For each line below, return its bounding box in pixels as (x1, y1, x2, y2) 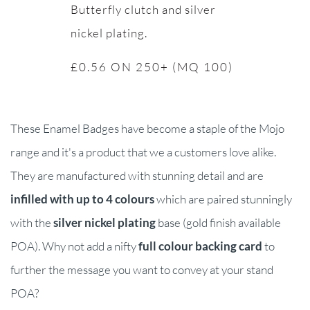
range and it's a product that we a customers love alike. (10, 145, 276, 160)
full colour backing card (138, 239, 262, 254)
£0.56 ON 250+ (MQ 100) (70, 60, 233, 75)
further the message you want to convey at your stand (10, 262, 273, 277)
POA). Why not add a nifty (10, 239, 138, 254)
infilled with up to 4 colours (10, 192, 154, 207)
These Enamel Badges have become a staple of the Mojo (10, 121, 284, 136)
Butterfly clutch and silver (70, 2, 216, 17)
